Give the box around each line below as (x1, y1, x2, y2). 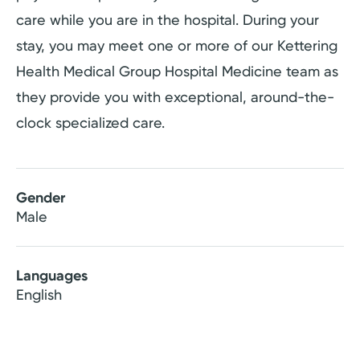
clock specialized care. (16, 114, 165, 132)
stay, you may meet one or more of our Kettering (16, 37, 337, 55)
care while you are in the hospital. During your (16, 11, 319, 29)
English (16, 286, 62, 304)
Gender (16, 189, 65, 207)
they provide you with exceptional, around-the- (16, 88, 334, 106)
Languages (16, 267, 88, 285)
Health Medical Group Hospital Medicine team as (16, 63, 338, 80)
